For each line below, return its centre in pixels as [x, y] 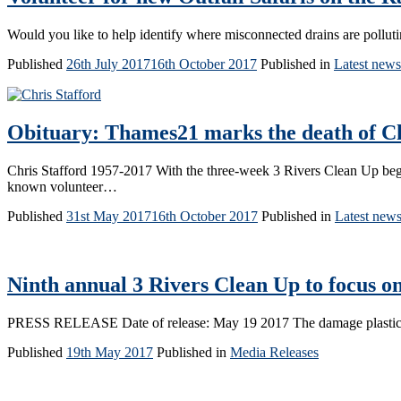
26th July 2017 [108, 64]
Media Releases [274, 352]
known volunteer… [62, 187]
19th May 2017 [110, 352]
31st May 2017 [109, 217]
